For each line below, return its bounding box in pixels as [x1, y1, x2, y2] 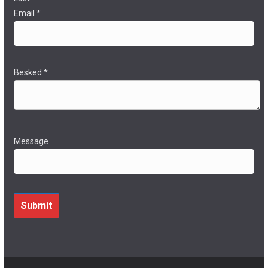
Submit [20, 200, 53, 211]
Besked [13, 67, 44, 77]
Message [13, 136, 48, 146]
